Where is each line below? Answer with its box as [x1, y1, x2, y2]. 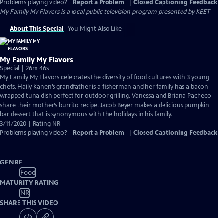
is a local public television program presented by [59, 8, 196, 16]
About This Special [10, 25, 64, 33]
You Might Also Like [68, 25, 122, 33]
